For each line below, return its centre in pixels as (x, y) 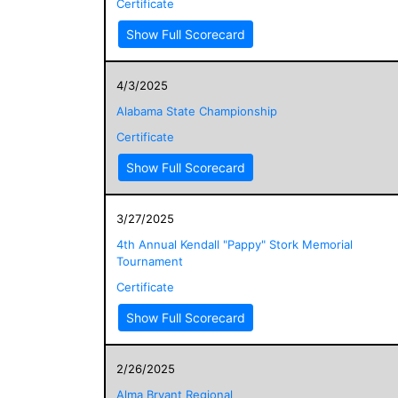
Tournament (150, 261)
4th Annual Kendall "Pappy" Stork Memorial (235, 244)
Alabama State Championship (197, 111)
